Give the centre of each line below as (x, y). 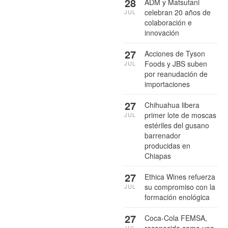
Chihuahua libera (172, 105)
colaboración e (168, 23)
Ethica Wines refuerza (180, 177)
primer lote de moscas (180, 115)
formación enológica (177, 197)
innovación (162, 33)
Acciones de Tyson (175, 54)
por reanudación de (176, 74)
